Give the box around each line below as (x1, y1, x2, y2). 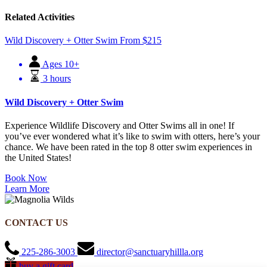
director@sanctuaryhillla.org (97, 247, 203, 257)
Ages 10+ (42, 59, 79, 70)
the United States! (5, 152, 72, 163)
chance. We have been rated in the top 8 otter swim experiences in (5, 141, 252, 152)
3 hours (43, 73, 71, 84)
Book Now (5, 172, 47, 183)
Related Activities (5, 12, 74, 22)
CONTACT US (5, 218, 68, 228)
